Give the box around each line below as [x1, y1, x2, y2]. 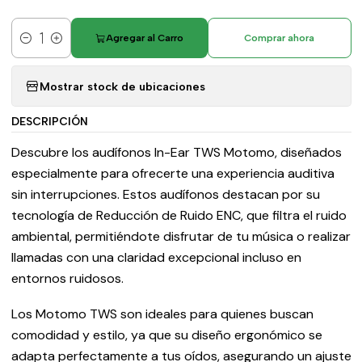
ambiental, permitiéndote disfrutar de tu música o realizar [11, 228, 351, 245]
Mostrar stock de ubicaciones [39, 78, 205, 94]
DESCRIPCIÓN [11, 115, 88, 128]
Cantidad [11, 40, 61, 55]
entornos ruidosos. [11, 270, 124, 287]
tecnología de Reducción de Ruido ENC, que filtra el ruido [11, 207, 347, 224]
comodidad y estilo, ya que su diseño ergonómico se [11, 326, 322, 343]
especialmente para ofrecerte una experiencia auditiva [11, 165, 335, 182]
